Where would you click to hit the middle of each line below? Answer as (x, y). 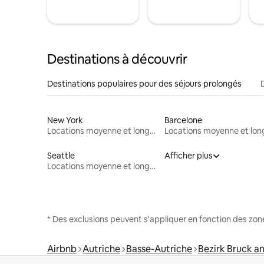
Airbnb (62, 249)
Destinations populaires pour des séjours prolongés (144, 83)
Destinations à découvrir (117, 59)
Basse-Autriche (159, 249)
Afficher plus (188, 155)
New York (65, 120)
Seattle (61, 155)
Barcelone (183, 120)
